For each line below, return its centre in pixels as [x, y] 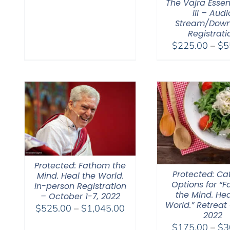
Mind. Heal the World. [80, 176]
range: [138, 221]
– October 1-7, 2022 [80, 196]
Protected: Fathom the [80, 166]
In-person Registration [80, 186]
